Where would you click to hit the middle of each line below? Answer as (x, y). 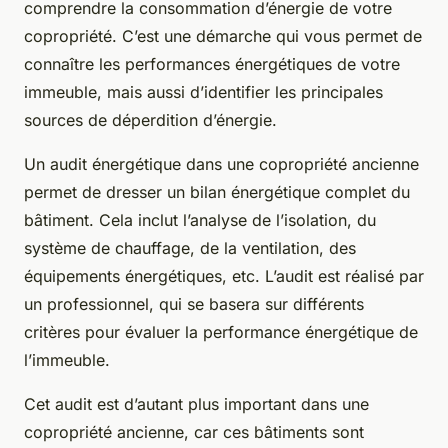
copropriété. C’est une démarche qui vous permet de (223, 35)
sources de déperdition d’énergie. (150, 119)
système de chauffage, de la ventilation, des (190, 247)
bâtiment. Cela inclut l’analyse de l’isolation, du (200, 219)
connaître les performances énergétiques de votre (212, 63)
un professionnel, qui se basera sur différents (194, 303)
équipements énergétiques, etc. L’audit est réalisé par (224, 275)
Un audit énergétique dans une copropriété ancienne (221, 163)
